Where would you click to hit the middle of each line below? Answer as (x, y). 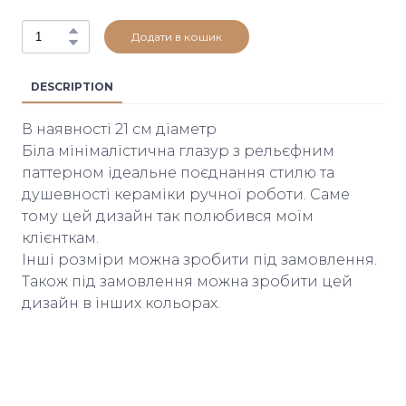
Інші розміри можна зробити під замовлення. (199, 259)
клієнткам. (60, 237)
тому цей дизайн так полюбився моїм (168, 216)
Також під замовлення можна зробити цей (187, 281)
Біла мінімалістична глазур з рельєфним (178, 150)
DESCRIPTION (72, 86)
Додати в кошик (177, 36)
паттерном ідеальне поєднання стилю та (178, 172)
